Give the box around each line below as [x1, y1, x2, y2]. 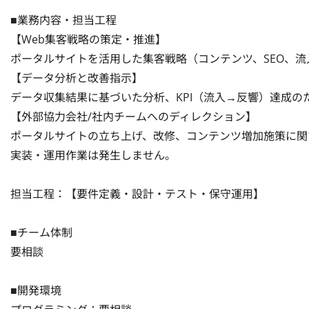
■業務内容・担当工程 [10, 12, 117, 28]
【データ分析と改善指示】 [10, 70, 143, 86]
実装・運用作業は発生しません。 [10, 148, 176, 163]
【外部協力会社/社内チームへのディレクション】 [10, 109, 257, 124]
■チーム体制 [10, 225, 72, 240]
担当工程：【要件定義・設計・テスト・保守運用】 [10, 186, 264, 201]
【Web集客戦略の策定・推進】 [10, 32, 166, 47]
